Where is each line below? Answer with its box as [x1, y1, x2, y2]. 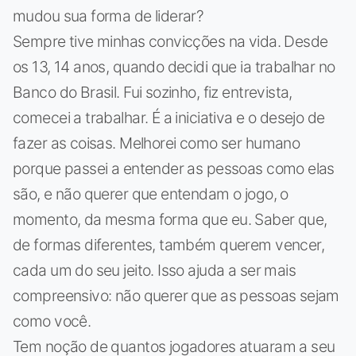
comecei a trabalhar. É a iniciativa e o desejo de [13, 107, 325, 127]
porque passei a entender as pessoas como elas [13, 158, 335, 178]
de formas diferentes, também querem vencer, [13, 234, 325, 254]
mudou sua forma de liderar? [13, 6, 204, 25]
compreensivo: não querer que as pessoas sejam [13, 285, 339, 305]
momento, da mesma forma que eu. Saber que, [13, 209, 327, 229]
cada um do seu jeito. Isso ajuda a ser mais [13, 260, 296, 280]
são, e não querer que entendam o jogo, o [13, 184, 288, 203]
